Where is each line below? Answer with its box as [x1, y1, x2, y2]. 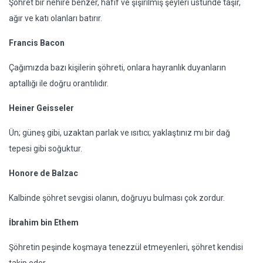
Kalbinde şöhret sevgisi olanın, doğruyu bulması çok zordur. [9, 193, 225, 203]
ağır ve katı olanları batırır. [9, 13, 102, 23]
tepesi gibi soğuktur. [9, 143, 82, 153]
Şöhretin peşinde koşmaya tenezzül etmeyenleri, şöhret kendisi [9, 242, 243, 252]
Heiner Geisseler [9, 103, 74, 113]
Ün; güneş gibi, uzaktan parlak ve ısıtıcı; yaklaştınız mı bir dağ [9, 127, 230, 137]
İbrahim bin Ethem [9, 217, 79, 227]
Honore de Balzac [9, 168, 78, 178]
